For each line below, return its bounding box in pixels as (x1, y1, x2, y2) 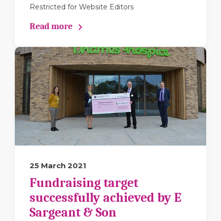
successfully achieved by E (30, 190, 182, 205)
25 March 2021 (30, 161, 86, 170)
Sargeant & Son (30, 205, 116, 220)
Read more (30, 21, 73, 32)
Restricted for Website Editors (30, 2, 134, 11)
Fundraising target (30, 176, 138, 190)
